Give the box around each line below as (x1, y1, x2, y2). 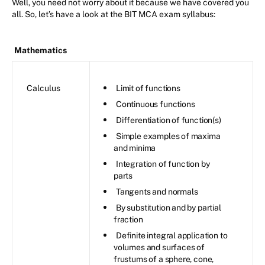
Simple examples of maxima (116, 131, 221, 141)
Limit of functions (116, 83, 180, 93)
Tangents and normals (116, 186, 198, 196)
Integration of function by (116, 159, 210, 169)
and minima (114, 143, 156, 153)
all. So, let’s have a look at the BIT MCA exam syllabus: (12, 9, 215, 19)
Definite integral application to (116, 230, 228, 240)
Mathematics (14, 45, 67, 55)
